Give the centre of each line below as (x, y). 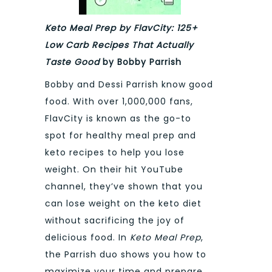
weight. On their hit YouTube (114, 169)
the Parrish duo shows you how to (126, 254)
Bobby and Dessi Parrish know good (129, 84)
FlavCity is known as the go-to (118, 118)
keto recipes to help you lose (115, 152)
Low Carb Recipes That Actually (119, 45)
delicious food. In (87, 237)
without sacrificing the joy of (115, 220)
